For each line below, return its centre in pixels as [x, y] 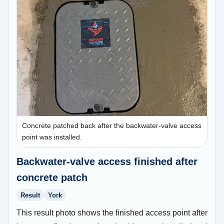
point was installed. [52, 137]
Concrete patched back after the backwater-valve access [112, 126]
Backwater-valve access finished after [107, 162]
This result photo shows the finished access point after [112, 213]
